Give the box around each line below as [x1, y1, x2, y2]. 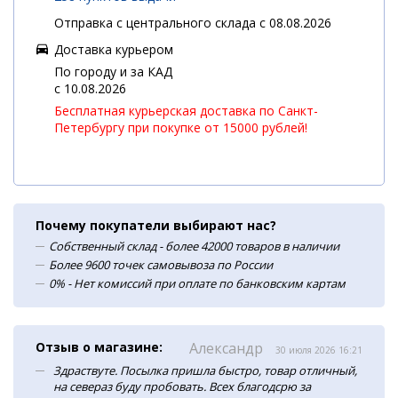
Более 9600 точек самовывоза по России [49, 256, 273, 273]
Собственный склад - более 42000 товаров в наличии [49, 237, 339, 254]
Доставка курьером [54, 40, 173, 58]
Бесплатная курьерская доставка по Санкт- [54, 101, 318, 119]
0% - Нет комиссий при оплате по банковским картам [49, 275, 346, 291]
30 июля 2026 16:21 [275, 343, 362, 356]
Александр [189, 338, 267, 358]
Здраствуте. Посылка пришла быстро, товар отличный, [53, 362, 357, 378]
